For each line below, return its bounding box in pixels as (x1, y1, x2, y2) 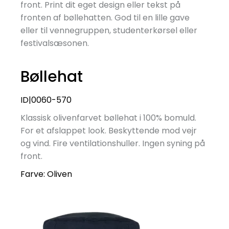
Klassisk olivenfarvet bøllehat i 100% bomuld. (20, 112, 196, 124)
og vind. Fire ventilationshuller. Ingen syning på (20, 138, 205, 150)
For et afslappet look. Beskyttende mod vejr (20, 125, 197, 137)
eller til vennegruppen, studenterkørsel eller (20, 25, 197, 37)
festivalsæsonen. (20, 37, 89, 50)
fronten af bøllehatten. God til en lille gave (20, 12, 190, 24)
